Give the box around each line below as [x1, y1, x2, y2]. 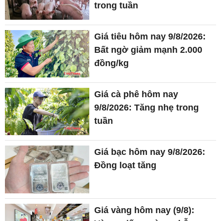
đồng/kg [94, 58, 129, 68]
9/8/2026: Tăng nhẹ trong [94, 103, 199, 113]
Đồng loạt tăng [94, 160, 157, 171]
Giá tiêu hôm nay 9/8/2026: [94, 31, 206, 41]
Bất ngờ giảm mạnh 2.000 [94, 44, 203, 55]
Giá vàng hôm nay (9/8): [94, 205, 195, 215]
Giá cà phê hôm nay [94, 89, 179, 100]
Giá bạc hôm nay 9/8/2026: [94, 147, 206, 157]
